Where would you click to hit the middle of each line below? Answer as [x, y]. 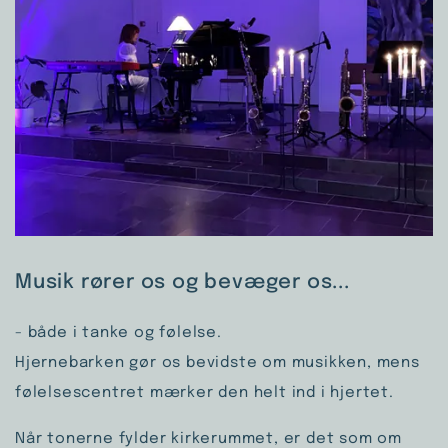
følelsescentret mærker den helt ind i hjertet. [207, 392]
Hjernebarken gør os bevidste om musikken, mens [217, 362]
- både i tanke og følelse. [118, 332]
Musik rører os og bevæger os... [182, 282]
